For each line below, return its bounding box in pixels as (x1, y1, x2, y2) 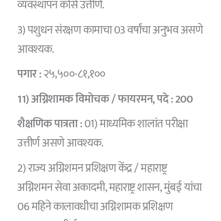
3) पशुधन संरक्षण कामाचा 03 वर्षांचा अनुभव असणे (17, 20, 203, 39)
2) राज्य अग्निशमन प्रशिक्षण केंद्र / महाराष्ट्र (17, 158, 167, 178)
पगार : (17, 65, 41, 84)
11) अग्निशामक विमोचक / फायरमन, (17, 89, 157, 109)
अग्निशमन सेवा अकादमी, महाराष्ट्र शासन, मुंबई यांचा (17, 178, 202, 197)
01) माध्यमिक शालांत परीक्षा (82, 114, 188, 134)
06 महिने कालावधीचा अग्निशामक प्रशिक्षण (17, 197, 173, 216)
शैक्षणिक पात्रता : (17, 114, 82, 134)
